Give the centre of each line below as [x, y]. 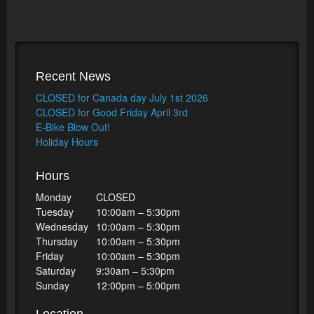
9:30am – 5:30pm [135, 271]
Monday [54, 197]
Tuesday [55, 212]
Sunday [53, 285]
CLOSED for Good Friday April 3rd [112, 112]
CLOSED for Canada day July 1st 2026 [122, 97]
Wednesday [62, 226]
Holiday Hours [67, 142]
